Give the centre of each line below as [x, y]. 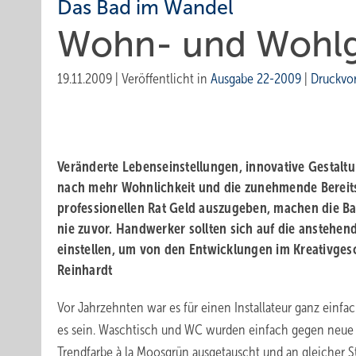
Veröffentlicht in [166, 79]
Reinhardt [85, 270]
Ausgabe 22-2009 [256, 79]
